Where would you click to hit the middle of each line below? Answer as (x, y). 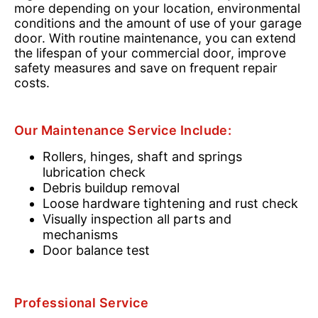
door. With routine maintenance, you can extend (155, 38)
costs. (32, 83)
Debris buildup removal (111, 188)
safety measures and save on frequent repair (146, 68)
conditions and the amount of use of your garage (158, 23)
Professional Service (81, 303)
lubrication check (94, 172)
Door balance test (96, 250)
